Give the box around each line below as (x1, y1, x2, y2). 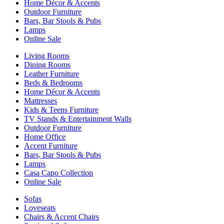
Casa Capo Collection (24, 168, 93, 177)
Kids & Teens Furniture (24, 105, 98, 114)
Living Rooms (24, 51, 69, 60)
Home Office (24, 132, 65, 141)
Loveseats (24, 203, 55, 212)
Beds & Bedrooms (24, 78, 82, 87)
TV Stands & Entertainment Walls (24, 114, 131, 123)
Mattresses (24, 96, 57, 105)
